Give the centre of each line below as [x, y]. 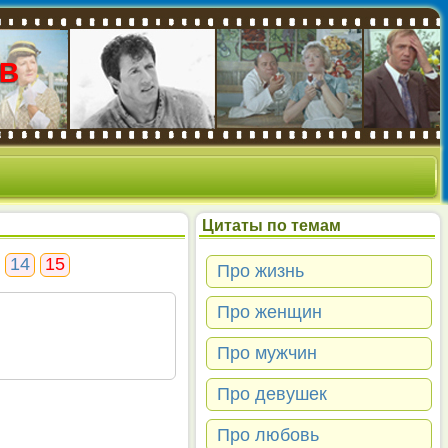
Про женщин [269, 312]
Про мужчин [267, 353]
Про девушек [272, 394]
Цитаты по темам [271, 225]
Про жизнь [260, 271]
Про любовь [268, 435]
